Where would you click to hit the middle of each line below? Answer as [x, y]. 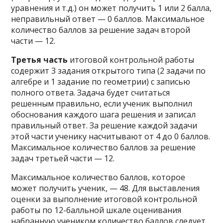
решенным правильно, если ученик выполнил [102, 104]
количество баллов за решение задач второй [101, 30]
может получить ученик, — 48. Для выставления [106, 188]
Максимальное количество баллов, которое [98, 177]
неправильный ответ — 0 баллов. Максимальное [108, 19]
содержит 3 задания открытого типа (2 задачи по [109, 71]
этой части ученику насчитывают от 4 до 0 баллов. [111, 136]
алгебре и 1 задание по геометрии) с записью [101, 82]
